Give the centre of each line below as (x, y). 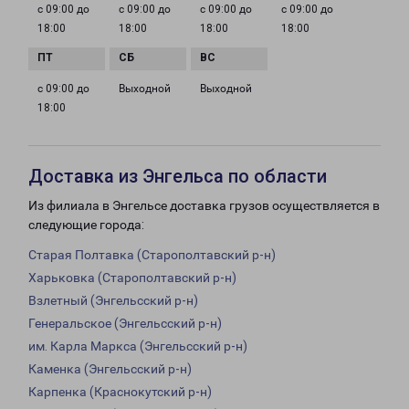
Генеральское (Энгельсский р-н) (125, 324)
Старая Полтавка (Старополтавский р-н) (152, 255)
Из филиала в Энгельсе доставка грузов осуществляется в (204, 206)
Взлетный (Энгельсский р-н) (113, 301)
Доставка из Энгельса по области (178, 177)
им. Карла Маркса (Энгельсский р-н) (138, 346)
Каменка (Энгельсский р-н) (110, 369)
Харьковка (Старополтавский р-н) (132, 278)
